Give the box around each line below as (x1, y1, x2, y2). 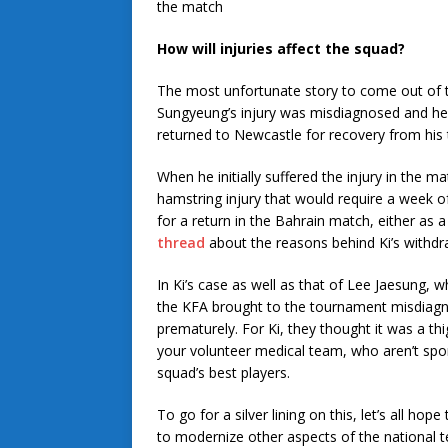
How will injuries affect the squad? (157, 39, 405, 59)
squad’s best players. (157, 363, 290, 383)
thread (157, 233, 205, 253)
